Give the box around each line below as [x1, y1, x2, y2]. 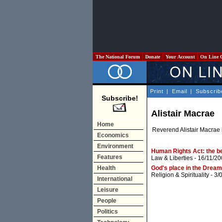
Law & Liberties [151, 155, 193, 162]
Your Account [164, 54, 196, 59]
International [97, 175, 132, 182]
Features [97, 154, 122, 161]
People [97, 197, 116, 204]
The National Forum [94, 54, 141, 59]
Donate [144, 54, 162, 59]
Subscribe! [101, 94, 138, 102]
